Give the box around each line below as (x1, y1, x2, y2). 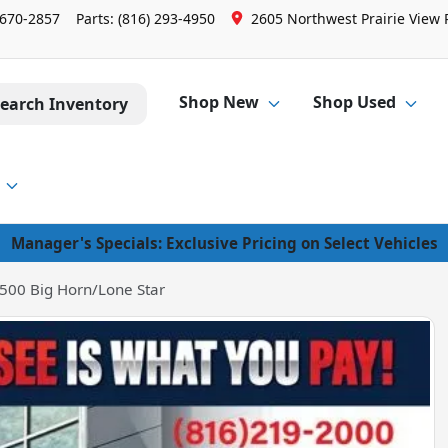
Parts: (76, 9, 118, 28)
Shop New (179, 91, 259, 114)
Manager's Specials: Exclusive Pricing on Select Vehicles (10, 233, 438, 253)
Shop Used (313, 91, 396, 114)
